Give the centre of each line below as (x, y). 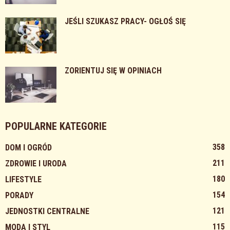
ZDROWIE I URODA (36, 164)
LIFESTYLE (23, 180)
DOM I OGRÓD (28, 148)
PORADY (19, 196)
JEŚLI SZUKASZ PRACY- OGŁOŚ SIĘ (125, 22)
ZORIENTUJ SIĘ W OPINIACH (113, 71)
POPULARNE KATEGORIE (56, 127)
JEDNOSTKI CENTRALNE (47, 212)
